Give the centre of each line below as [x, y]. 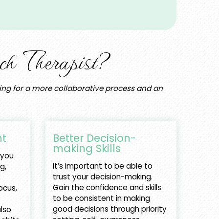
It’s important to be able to [102, 166]
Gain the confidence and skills [107, 188]
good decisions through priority [109, 209]
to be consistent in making [101, 198]
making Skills [87, 149]
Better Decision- [94, 138]
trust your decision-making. [102, 177]
